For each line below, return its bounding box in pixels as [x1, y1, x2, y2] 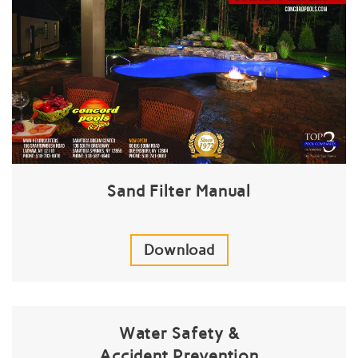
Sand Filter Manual [107, 181, 251, 201]
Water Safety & [118, 324, 240, 344]
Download [143, 241, 215, 260]
